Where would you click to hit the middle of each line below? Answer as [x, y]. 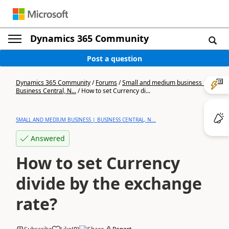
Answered [48, 138]
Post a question [114, 58]
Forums [106, 83]
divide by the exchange [109, 183]
